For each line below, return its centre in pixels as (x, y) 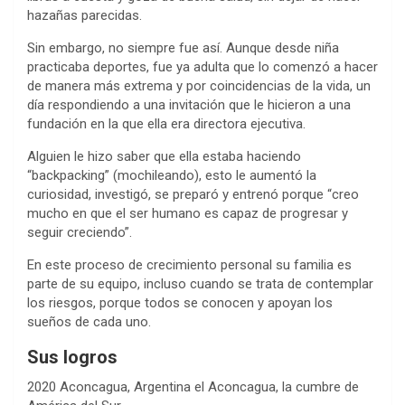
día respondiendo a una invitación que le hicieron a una (189, 104)
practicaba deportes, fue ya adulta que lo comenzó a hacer (202, 66)
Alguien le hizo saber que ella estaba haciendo (164, 156)
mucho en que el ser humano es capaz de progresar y (188, 213)
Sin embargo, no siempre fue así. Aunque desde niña (183, 47)
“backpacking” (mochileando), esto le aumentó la (172, 175)
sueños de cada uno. (89, 321)
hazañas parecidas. (85, 15)
